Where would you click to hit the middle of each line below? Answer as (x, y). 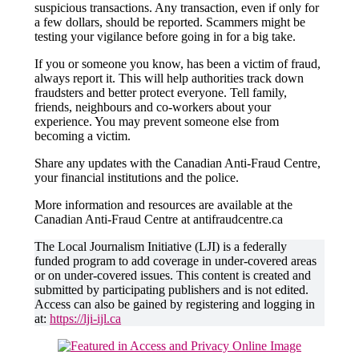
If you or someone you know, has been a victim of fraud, (178, 63)
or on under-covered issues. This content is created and (173, 275)
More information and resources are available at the (164, 204)
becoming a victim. (83, 135)
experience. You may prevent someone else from (157, 121)
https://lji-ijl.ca (86, 318)
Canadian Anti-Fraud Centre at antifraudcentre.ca (159, 219)
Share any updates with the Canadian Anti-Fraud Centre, (178, 163)
